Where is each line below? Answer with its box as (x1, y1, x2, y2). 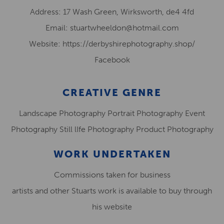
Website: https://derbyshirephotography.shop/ (29, 39, 195, 48)
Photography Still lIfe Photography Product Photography (10, 124, 213, 134)
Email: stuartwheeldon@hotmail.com (45, 23, 179, 32)
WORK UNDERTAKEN (53, 148, 171, 160)
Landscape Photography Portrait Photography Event (19, 108, 205, 118)
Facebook (94, 55, 130, 64)
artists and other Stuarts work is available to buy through (12, 186, 212, 195)
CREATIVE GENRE (62, 86, 161, 98)
